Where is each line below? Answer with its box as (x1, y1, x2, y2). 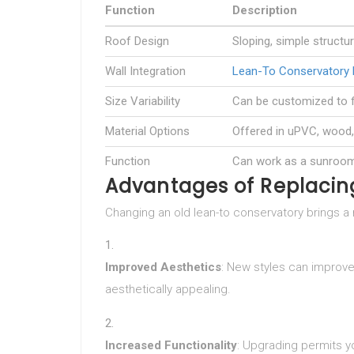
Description (232, 3, 297, 17)
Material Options (105, 124, 190, 138)
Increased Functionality (105, 338, 237, 352)
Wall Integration (105, 64, 186, 78)
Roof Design (105, 34, 169, 48)
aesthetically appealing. (105, 282, 231, 296)
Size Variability (105, 94, 180, 108)
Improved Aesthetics (105, 260, 221, 274)
